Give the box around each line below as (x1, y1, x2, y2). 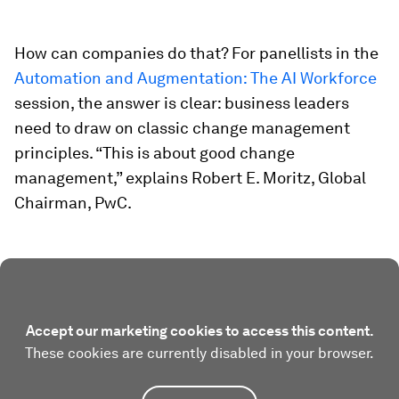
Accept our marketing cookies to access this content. (25, 322, 374, 339)
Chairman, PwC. (14, 193, 132, 212)
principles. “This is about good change (14, 143, 295, 162)
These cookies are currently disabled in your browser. (25, 345, 374, 362)
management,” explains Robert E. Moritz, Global (14, 168, 366, 187)
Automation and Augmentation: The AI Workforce (14, 69, 377, 87)
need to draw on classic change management (14, 118, 350, 137)
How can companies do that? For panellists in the (14, 44, 379, 62)
